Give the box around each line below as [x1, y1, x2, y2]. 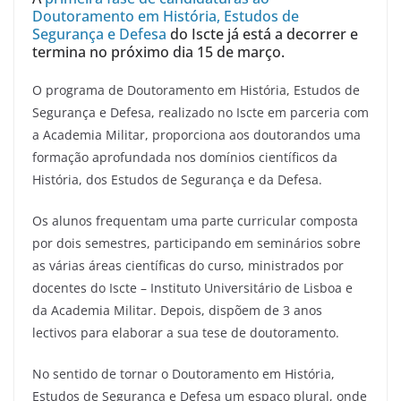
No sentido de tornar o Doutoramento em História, [32, 365, 335, 383]
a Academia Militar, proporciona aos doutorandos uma [32, 126, 361, 144]
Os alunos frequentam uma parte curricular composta [32, 212, 358, 230]
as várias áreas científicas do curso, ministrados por [32, 257, 344, 275]
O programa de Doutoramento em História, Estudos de [32, 81, 360, 99]
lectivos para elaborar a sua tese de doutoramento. [32, 324, 339, 342]
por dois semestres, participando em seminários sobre [32, 235, 361, 252]
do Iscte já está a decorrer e [166, 24, 358, 45]
